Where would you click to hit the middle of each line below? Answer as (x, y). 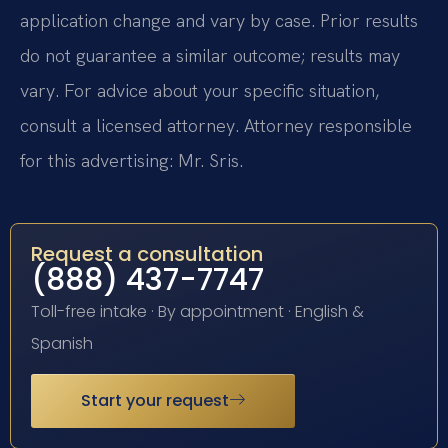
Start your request (155, 400)
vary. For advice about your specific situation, (199, 91)
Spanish (62, 343)
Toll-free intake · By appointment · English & (197, 311)
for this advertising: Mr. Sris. (131, 161)
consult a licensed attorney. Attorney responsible (216, 126)
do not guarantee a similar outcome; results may (210, 56)
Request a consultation (147, 253)
